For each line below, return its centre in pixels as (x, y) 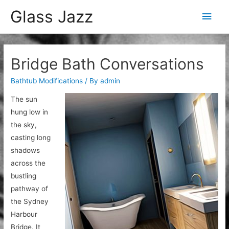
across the (28, 163)
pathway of (30, 189)
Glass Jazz (52, 16)
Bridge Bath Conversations (108, 64)
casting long (31, 138)
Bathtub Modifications (47, 81)
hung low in (30, 112)
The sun (24, 99)
